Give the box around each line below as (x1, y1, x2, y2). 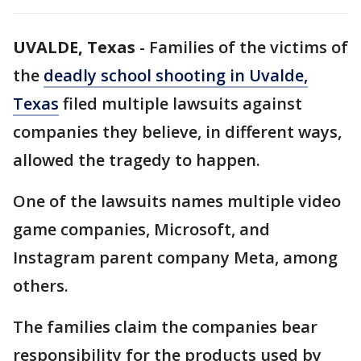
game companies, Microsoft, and (13, 218, 270, 240)
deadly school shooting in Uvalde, (44, 64, 308, 86)
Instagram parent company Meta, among (13, 247, 338, 268)
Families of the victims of (149, 36, 348, 58)
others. (13, 275, 68, 297)
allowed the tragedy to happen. (13, 149, 260, 171)
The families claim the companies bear (13, 316, 317, 338)
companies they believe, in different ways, (13, 121, 342, 143)
